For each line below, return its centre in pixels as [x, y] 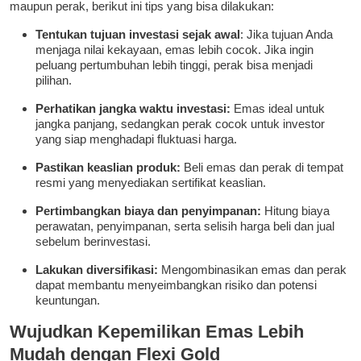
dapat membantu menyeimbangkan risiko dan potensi [176, 285]
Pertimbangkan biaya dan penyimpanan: [150, 211]
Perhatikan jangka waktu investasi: [133, 109]
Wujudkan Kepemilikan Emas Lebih [157, 332]
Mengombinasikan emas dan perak [254, 270]
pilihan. [54, 81]
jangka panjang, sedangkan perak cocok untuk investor [180, 124]
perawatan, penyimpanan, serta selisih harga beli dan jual [185, 226]
